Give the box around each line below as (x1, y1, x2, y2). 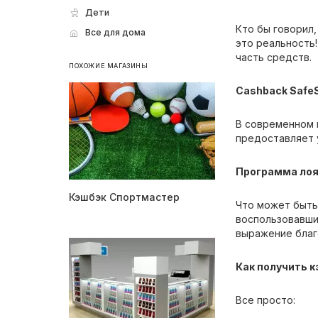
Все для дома (85, 27, 146, 38)
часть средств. (236, 51, 312, 64)
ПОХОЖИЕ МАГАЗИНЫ (69, 62, 148, 70)
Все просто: (236, 294, 295, 307)
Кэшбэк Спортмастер (69, 191, 180, 203)
